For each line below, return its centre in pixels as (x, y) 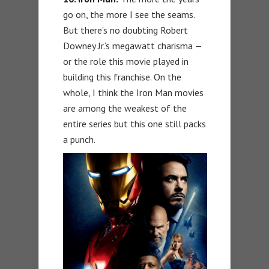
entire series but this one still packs (134, 123)
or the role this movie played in (126, 61)
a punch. (79, 139)
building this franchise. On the (122, 77)
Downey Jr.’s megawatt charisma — (132, 45)
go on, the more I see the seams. (129, 14)
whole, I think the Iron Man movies (133, 92)
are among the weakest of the (125, 108)
